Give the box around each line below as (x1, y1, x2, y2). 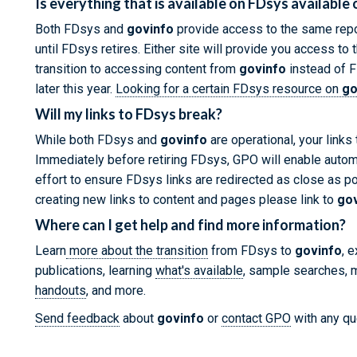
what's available (155, 263, 243, 278)
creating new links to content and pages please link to (35, 192, 337, 207)
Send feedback (35, 311, 120, 326)
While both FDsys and (35, 132, 160, 147)
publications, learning (35, 263, 155, 278)
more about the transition (66, 243, 208, 258)
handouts (35, 283, 86, 298)
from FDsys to (208, 243, 295, 258)
